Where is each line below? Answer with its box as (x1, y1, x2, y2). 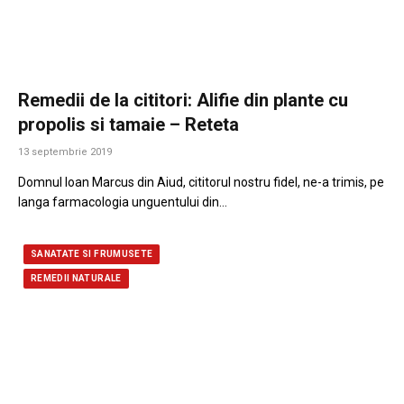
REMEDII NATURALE (31, 272, 122, 283)
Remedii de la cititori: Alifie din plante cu (18, 88, 348, 111)
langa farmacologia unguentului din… (18, 194, 227, 209)
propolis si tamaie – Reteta (18, 113, 239, 135)
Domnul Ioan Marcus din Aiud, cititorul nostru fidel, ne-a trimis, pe (18, 174, 384, 189)
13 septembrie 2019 (18, 145, 112, 158)
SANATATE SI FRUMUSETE (31, 248, 153, 259)
